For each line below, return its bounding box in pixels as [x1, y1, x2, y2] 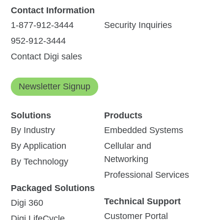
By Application [11, 141, 67, 151]
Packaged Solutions [11, 183, 95, 193]
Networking [104, 154, 148, 165]
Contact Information [11, 5, 95, 16]
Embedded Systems [104, 125, 183, 136]
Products [104, 110, 142, 121]
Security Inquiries [104, 20, 172, 30]
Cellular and [104, 141, 151, 151]
